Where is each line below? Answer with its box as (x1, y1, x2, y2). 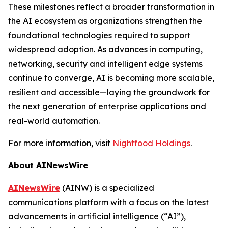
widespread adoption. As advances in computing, (8, 44, 203, 54)
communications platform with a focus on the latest (8, 197, 209, 207)
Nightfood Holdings (112, 138, 190, 148)
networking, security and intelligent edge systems (8, 59, 203, 69)
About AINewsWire (8, 160, 88, 170)
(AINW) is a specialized (60, 183, 154, 193)
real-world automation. (8, 116, 100, 126)
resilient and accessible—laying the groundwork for (8, 87, 210, 97)
